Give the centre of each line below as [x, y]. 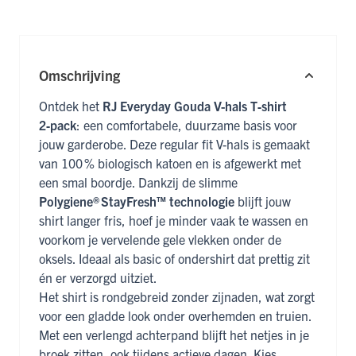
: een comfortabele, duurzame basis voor [187, 125]
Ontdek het [71, 106]
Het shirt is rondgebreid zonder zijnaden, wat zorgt [177, 297]
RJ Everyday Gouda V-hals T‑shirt [195, 106]
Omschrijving [79, 75]
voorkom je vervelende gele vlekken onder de [160, 240]
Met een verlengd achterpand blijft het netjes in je [174, 335]
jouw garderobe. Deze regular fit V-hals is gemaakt [174, 144]
